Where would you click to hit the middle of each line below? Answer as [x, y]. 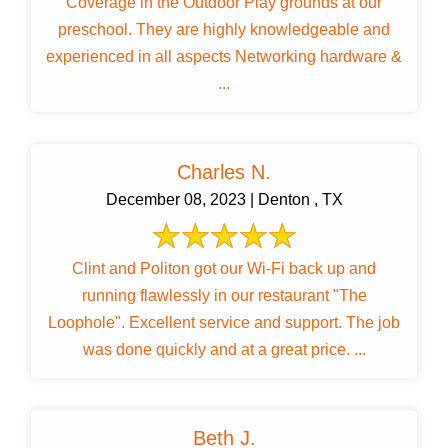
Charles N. [224, 172]
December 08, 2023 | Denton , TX [224, 200]
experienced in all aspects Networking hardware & [224, 57]
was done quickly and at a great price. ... [224, 350]
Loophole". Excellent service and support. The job [224, 323]
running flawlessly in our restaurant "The [224, 296]
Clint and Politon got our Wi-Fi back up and [224, 269]
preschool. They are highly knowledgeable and [224, 30]
